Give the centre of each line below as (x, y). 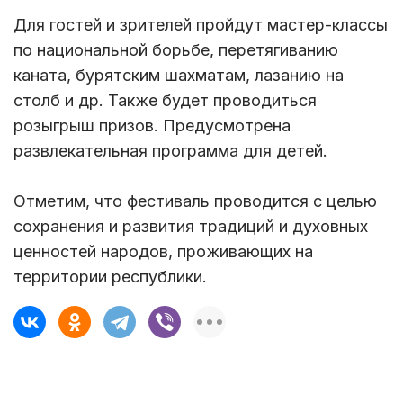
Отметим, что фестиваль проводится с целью (195, 201)
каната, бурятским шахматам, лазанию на (179, 76)
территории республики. (110, 277)
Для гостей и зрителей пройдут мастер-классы (201, 25)
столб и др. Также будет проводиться (165, 101)
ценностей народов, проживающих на (163, 252)
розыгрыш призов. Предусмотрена (152, 126)
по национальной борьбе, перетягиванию (176, 50)
